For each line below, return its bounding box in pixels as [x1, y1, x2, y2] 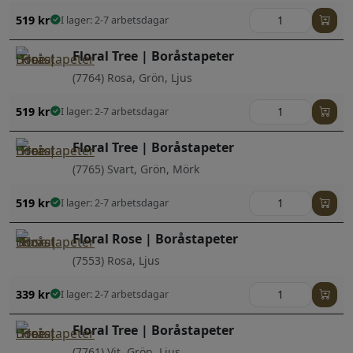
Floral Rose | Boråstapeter [72, 229, 238, 247]
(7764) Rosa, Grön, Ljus [72, 69, 192, 85]
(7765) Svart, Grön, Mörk [72, 161, 199, 176]
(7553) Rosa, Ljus [72, 252, 160, 268]
